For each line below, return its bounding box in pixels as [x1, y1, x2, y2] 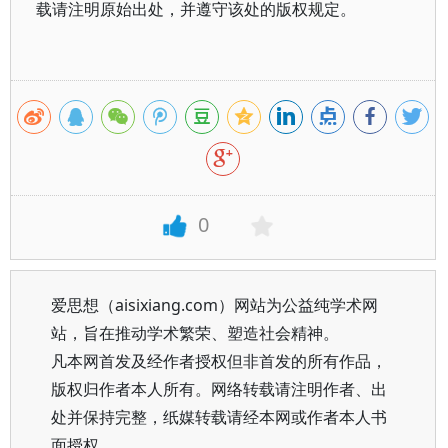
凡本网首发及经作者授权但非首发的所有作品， [51, 350, 387, 372]
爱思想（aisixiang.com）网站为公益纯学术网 [51, 294, 378, 316]
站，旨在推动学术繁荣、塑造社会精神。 [51, 322, 339, 344]
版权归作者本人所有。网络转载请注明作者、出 [51, 378, 387, 400]
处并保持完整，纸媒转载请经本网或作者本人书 [51, 406, 387, 428]
